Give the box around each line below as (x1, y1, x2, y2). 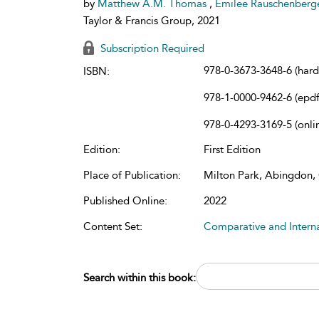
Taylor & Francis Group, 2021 (83, 14, 220, 27)
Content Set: (83, 220, 142, 233)
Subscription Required (98, 42, 204, 55)
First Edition (204, 143, 261, 156)
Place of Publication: (83, 169, 181, 182)
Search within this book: (83, 271, 196, 284)
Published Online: (83, 194, 167, 207)
